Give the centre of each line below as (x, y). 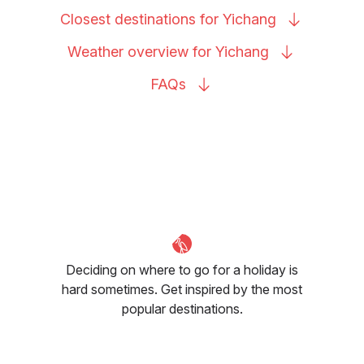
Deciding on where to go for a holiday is (182, 269)
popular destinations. (182, 308)
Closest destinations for (141, 19)
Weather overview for (141, 51)
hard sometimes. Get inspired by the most (182, 289)
